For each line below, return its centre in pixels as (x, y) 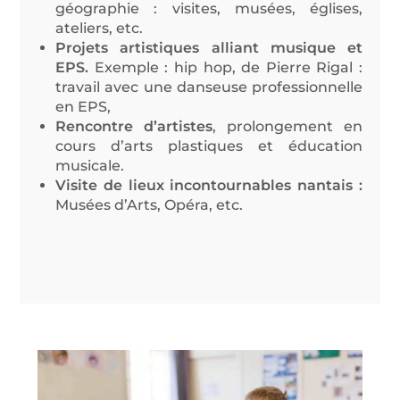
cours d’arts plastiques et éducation (209, 146)
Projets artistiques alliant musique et (209, 48)
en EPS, (83, 107)
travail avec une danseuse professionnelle (209, 87)
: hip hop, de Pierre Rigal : (260, 68)
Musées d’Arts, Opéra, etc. (150, 205)
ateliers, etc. (100, 29)
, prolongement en (287, 127)
